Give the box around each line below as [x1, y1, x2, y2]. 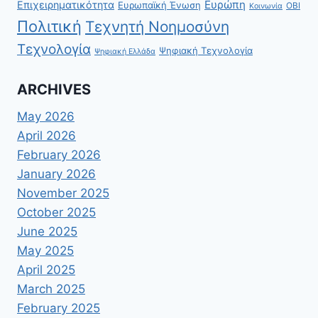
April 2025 [17, 262, 75, 277]
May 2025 [17, 243, 74, 258]
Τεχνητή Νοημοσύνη [85, 18, 229, 36]
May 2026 [17, 109, 75, 124]
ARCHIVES [17, 80, 91, 98]
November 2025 [17, 185, 109, 200]
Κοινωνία [249, 1, 283, 11]
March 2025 [17, 281, 85, 296]
